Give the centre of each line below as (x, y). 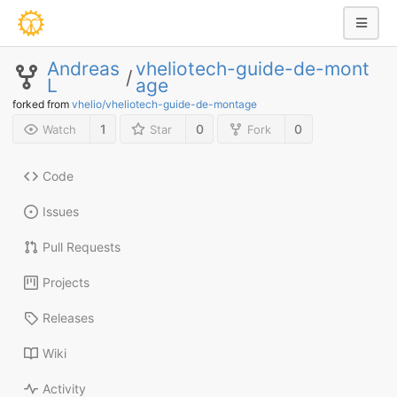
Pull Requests (82, 247)
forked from (42, 104)
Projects (66, 283)
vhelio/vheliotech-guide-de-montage (164, 104)
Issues (61, 212)
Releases (68, 318)
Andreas (83, 69)
